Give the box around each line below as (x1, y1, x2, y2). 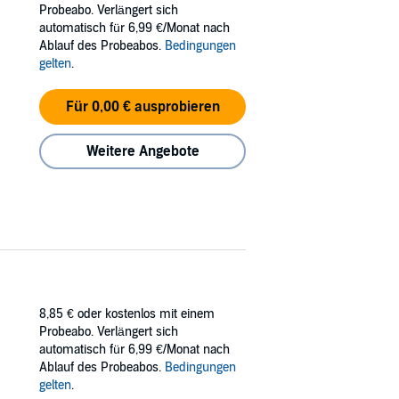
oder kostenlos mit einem (77, 305, 215, 322)
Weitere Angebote (85, 142, 199, 160)
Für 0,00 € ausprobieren (65, 98, 220, 116)
